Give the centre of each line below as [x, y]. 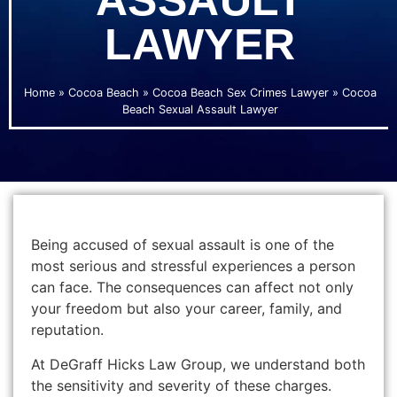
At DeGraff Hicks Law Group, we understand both [198, 364]
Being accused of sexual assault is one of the [183, 245]
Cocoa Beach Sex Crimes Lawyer [240, 93]
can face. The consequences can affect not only [192, 288]
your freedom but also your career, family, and [187, 309]
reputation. [67, 330]
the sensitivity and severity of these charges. [181, 385]
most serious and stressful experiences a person [193, 266]
